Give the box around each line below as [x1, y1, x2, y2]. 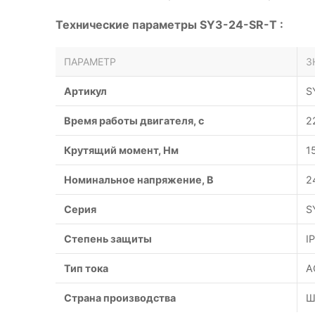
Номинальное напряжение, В [64, 174, 214, 186]
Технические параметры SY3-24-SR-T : [56, 18, 283, 32]
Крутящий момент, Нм [64, 144, 179, 156]
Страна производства [64, 292, 176, 304]
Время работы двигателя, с [64, 115, 204, 127]
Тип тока [64, 262, 108, 274]
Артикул [64, 85, 107, 97]
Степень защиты [64, 233, 152, 245]
